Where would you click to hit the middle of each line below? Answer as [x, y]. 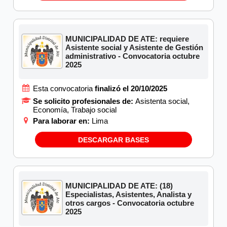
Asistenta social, [162, 101]
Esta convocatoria [64, 89]
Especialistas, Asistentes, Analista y [129, 194]
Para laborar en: [62, 121]
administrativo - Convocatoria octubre [133, 56]
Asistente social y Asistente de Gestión [135, 48]
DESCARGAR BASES [113, 140]
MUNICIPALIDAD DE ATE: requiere [127, 39]
